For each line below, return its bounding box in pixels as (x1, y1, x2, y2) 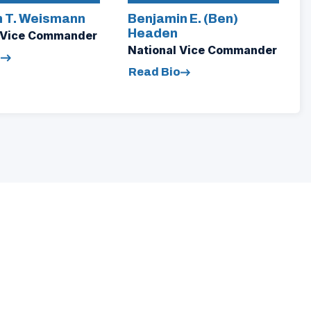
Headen (127, 26, 178, 41)
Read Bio (128, 66, 180, 78)
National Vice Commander (127, 43, 277, 58)
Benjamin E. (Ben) (127, 12, 238, 26)
